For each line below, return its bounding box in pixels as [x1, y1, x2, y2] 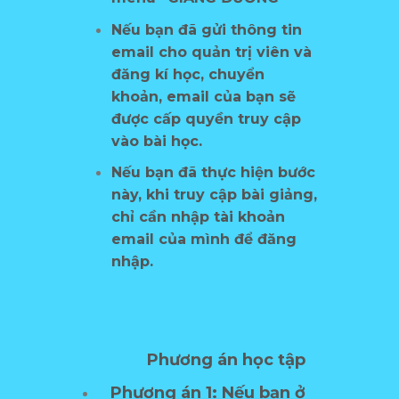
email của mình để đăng [111, 231, 297, 248]
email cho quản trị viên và [111, 43, 313, 61]
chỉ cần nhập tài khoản [111, 208, 286, 226]
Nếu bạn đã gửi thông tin [111, 20, 303, 38]
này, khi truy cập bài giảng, [111, 186, 318, 204]
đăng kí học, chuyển [111, 65, 265, 83]
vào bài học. [111, 132, 203, 150]
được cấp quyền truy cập [111, 110, 302, 127]
